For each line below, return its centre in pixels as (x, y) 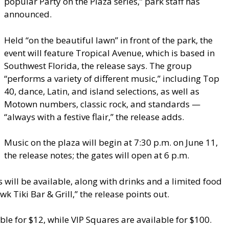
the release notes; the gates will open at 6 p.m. (96, 155)
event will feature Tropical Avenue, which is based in (109, 53)
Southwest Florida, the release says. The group (98, 65)
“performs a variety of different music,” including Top (111, 78)
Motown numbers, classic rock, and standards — (102, 104)
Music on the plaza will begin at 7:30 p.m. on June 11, (111, 143)
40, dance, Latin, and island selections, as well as (101, 91)
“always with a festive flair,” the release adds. (94, 117)
